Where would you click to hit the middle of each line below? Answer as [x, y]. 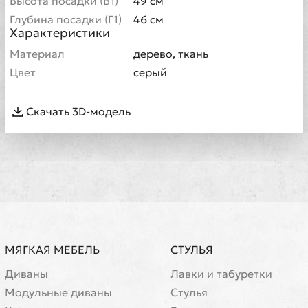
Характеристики [60, 33]
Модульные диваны [58, 292]
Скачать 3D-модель [78, 111]
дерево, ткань [171, 54]
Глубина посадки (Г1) [66, 19]
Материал [38, 54]
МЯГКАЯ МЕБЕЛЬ [52, 250]
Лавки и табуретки [221, 274]
